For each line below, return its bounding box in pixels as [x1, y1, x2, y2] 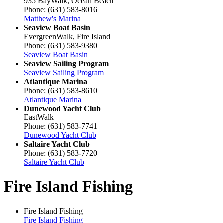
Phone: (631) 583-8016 [24, 5, 97, 14]
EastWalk [24, 112, 54, 121]
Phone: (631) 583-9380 [24, 41, 97, 50]
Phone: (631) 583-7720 [24, 148, 97, 157]
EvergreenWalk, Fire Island [24, 32, 110, 41]
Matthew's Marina [24, 14, 81, 23]
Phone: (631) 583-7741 [24, 121, 97, 130]
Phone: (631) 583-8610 [24, 86, 97, 95]
